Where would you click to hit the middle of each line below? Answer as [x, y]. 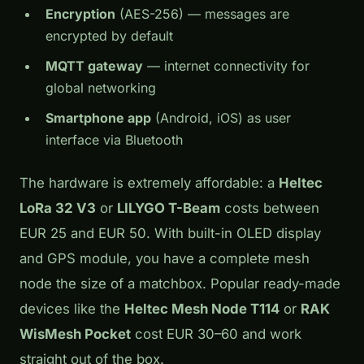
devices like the [72, 308]
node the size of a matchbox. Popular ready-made [180, 283]
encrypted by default [109, 35]
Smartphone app [98, 117]
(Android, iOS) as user [221, 117]
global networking [101, 87]
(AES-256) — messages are [202, 13]
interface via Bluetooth [114, 139]
